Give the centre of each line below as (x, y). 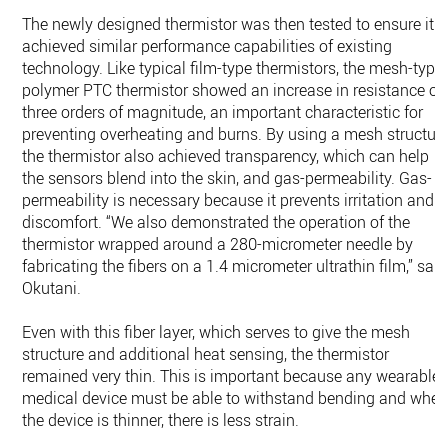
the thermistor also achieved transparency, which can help (226, 155)
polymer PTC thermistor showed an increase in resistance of (233, 89)
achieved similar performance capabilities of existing (207, 45)
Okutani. (52, 287)
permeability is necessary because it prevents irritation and (228, 199)
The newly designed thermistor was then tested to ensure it (228, 23)
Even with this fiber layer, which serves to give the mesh (216, 331)
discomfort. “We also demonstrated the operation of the (216, 221)
